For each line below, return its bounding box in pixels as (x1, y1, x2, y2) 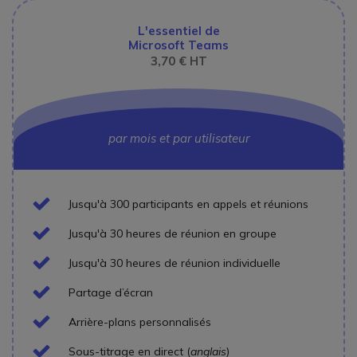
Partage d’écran (69, 285, 153, 300)
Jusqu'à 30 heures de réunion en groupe (69, 226, 277, 241)
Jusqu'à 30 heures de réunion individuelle (69, 256, 280, 271)
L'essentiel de (137, 22, 220, 38)
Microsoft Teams (128, 37, 229, 53)
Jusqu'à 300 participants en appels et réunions (69, 197, 308, 212)
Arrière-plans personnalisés (69, 315, 211, 330)
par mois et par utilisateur (108, 130, 249, 146)
